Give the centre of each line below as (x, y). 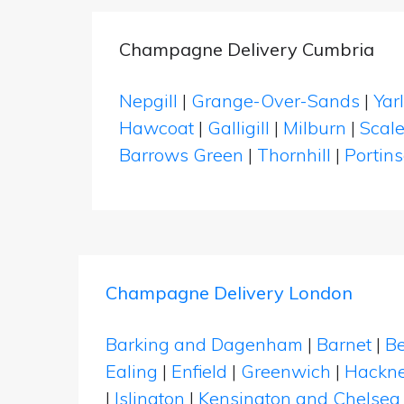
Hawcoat (156, 128)
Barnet (344, 344)
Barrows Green (181, 155)
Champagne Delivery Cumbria (247, 49)
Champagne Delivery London (229, 293)
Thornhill (294, 155)
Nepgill (148, 101)
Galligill (239, 128)
